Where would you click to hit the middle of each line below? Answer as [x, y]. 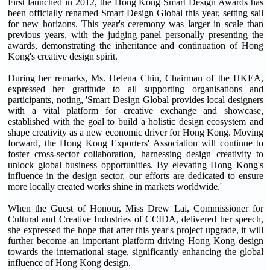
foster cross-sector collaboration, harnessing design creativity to [136, 154]
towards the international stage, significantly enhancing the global [136, 251]
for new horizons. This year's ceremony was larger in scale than [136, 24]
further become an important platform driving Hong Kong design [136, 240]
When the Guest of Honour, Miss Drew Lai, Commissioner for [136, 208]
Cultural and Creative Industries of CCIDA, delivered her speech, [136, 219]
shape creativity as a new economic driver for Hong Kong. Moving [136, 132]
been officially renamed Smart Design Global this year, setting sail [136, 13]
